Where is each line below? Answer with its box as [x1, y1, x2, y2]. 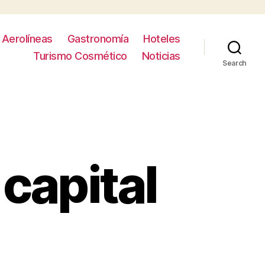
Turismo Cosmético [33, 49, 127, 62]
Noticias [141, 49, 180, 62]
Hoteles [143, 32, 180, 45]
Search [222, 58, 247, 67]
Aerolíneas [1, 32, 53, 45]
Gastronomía [67, 32, 129, 45]
